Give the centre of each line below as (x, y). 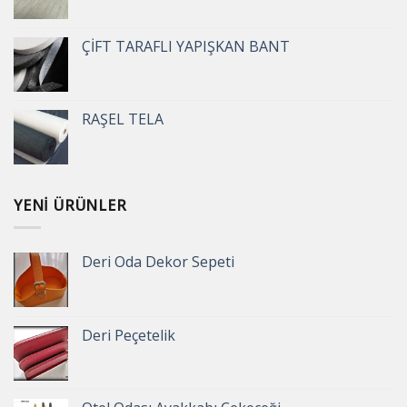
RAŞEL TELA (123, 119)
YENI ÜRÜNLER (70, 205)
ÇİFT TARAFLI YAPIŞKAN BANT (186, 46)
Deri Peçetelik (129, 336)
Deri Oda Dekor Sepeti (158, 262)
